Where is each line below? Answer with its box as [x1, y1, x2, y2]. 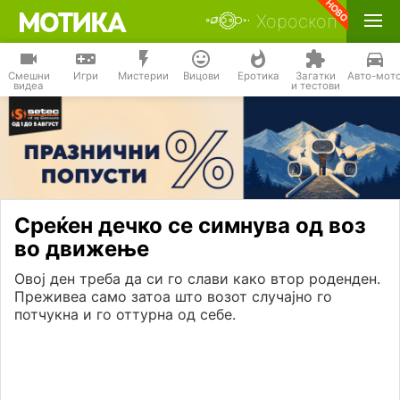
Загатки [295, 70, 336, 82]
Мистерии [118, 70, 169, 82]
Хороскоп [256, 11, 337, 32]
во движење [14, 236, 149, 262]
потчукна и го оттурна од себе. [14, 305, 236, 324]
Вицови [182, 70, 220, 82]
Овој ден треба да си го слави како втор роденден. [14, 270, 380, 288]
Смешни [7, 70, 50, 82]
